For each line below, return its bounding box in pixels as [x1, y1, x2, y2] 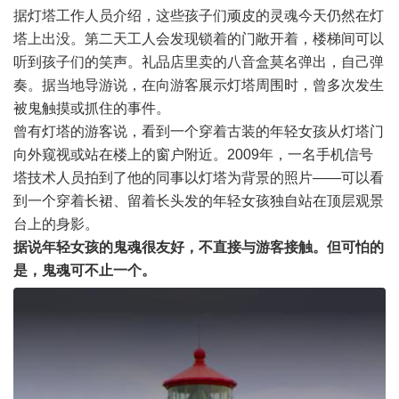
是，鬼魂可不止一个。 [13, 262, 156, 278]
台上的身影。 [13, 216, 99, 232]
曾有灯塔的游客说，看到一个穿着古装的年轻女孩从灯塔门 [13, 123, 384, 139]
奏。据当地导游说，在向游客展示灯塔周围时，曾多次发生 [13, 77, 384, 93]
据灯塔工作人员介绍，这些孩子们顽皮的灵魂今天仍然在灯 [13, 7, 384, 23]
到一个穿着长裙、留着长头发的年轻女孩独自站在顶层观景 [13, 192, 384, 208]
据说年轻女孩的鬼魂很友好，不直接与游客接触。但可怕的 [13, 239, 384, 255]
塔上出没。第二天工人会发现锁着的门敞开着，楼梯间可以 [13, 30, 384, 46]
